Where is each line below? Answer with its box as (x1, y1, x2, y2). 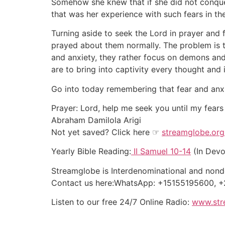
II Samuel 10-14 (134, 146, 191, 157)
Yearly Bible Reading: (51, 146, 131, 157)
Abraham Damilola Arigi (51, 115, 141, 125)
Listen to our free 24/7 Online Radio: (51, 197, 192, 207)
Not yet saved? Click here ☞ (51, 127, 162, 137)
